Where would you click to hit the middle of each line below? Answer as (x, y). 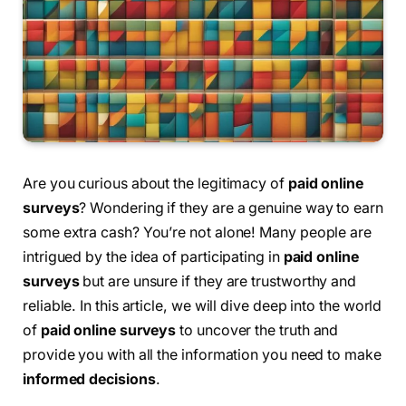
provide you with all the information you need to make (202, 355)
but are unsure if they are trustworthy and (218, 282)
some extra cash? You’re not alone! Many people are (198, 233)
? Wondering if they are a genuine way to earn (231, 208)
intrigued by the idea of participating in (153, 257)
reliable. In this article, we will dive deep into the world (203, 306)
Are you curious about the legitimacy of (155, 184)
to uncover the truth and (257, 331)
